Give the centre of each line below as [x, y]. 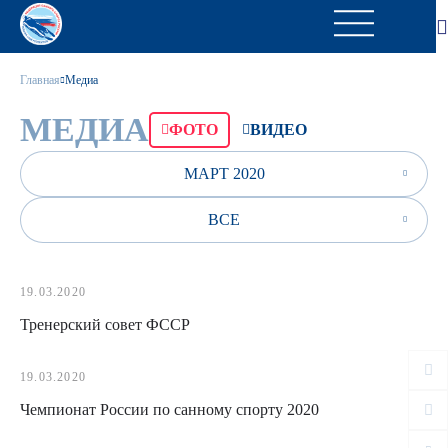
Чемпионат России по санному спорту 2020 [169, 409]
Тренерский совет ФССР [105, 324]
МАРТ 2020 [224, 173]
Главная [40, 80]
